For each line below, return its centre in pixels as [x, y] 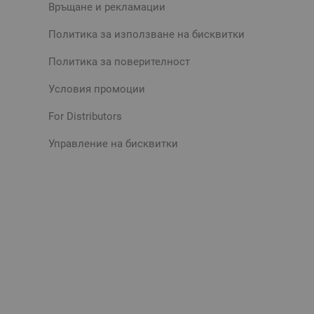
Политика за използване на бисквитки [146, 34]
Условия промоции [97, 89]
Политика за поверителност [119, 61]
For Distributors [85, 116]
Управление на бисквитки [113, 143]
